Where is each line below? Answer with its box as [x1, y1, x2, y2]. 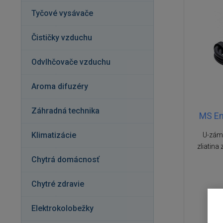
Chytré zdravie [31, 179, 84, 189]
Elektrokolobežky [31, 204, 94, 213]
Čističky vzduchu [31, 33, 92, 42]
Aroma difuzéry [31, 82, 88, 91]
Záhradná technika [31, 106, 100, 115]
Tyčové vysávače [31, 8, 93, 18]
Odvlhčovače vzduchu [31, 57, 111, 67]
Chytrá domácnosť [31, 155, 100, 164]
